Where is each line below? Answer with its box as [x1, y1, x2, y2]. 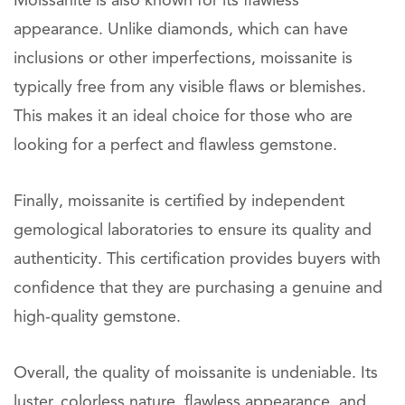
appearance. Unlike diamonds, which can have [14, 22, 348, 38]
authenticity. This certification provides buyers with [14, 251, 381, 268]
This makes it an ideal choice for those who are [14, 108, 353, 125]
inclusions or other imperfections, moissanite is [14, 51, 353, 67]
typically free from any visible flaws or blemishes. [14, 80, 366, 96]
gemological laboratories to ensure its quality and [14, 222, 372, 239]
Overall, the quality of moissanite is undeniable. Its [14, 365, 378, 381]
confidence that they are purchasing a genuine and [14, 280, 382, 297]
